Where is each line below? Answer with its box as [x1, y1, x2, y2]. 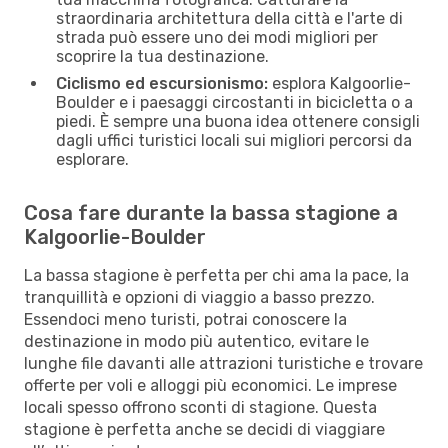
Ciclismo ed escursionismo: [56, 73, 268, 93]
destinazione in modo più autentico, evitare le [24, 331, 369, 351]
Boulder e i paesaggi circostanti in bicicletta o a [56, 92, 413, 112]
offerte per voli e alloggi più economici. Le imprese [24, 375, 397, 395]
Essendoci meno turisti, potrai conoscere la [24, 309, 347, 329]
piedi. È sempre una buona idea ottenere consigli [56, 111, 420, 131]
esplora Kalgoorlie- [268, 73, 411, 93]
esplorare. [56, 149, 129, 169]
